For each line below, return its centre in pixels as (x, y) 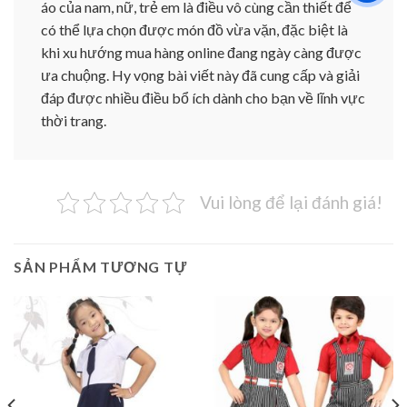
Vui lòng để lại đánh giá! (291, 202)
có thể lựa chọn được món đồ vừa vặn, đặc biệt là (194, 29)
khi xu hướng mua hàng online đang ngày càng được (201, 52)
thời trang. (74, 120)
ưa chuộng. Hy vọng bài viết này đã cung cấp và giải (200, 74)
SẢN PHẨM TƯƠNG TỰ (100, 266)
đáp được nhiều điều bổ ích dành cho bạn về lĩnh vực (203, 97)
